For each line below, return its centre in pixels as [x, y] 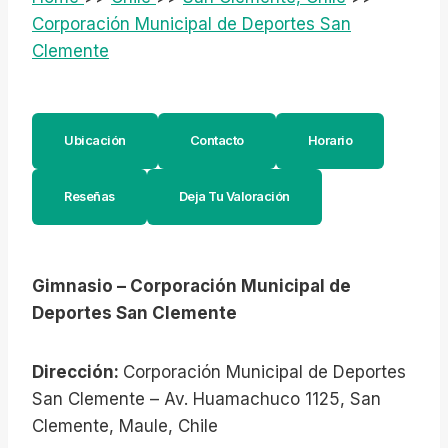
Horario [329, 140]
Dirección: [77, 372]
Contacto [216, 140]
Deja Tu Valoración [234, 196]
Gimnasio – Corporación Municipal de [191, 286]
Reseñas [89, 196]
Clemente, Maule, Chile [125, 426]
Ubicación [95, 140]
